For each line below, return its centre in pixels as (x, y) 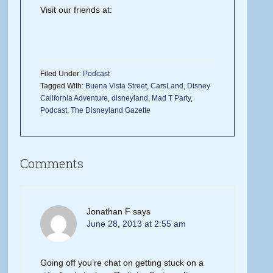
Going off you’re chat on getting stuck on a (122, 263)
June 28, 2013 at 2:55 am (136, 224)
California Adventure (74, 98)
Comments (52, 163)
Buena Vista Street (116, 86)
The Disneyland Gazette (111, 110)
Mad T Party (172, 98)
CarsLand (167, 86)
